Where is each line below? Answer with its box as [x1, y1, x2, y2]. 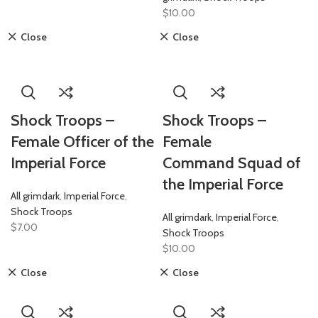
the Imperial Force [163, 175, 283, 194]
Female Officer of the [11, 132, 154, 151]
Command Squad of [163, 153, 301, 172]
